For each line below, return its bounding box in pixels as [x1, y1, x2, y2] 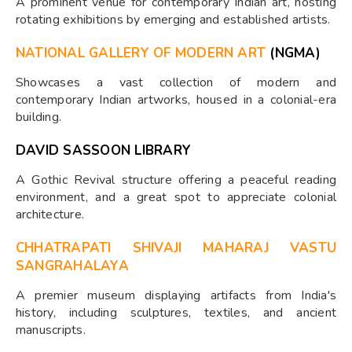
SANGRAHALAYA [16, 257, 129, 275]
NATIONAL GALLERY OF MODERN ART [16, 44, 266, 62]
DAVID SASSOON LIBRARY [16, 141, 192, 159]
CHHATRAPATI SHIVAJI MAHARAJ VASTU [16, 239, 336, 257]
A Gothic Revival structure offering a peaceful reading [16, 171, 336, 189]
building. [16, 108, 62, 126]
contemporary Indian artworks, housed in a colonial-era [16, 91, 336, 108]
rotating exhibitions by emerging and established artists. [16, 11, 331, 28]
